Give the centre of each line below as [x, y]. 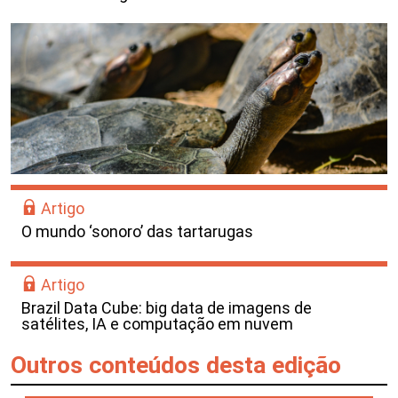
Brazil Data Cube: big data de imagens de [167, 307]
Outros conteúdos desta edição [176, 364]
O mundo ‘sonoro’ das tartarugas [137, 231]
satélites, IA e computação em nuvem [157, 323]
